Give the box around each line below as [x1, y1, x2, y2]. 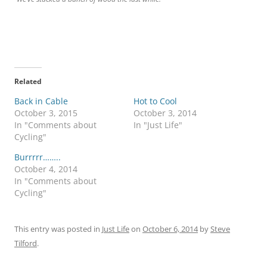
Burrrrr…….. [14, 151, 61, 163]
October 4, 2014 [14, 163, 77, 175]
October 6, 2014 [142, 223, 198, 234]
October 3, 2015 [14, 107, 77, 119]
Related [14, 76, 42, 86]
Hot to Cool [133, 95, 177, 107]
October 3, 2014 [133, 107, 197, 119]
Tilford [14, 237, 37, 249]
